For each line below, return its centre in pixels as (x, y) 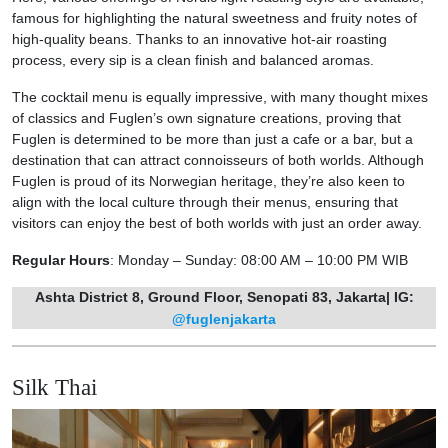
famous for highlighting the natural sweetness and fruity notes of (214, 18)
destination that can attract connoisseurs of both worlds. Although (218, 160)
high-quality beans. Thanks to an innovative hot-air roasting (199, 39)
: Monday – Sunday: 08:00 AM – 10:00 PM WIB (259, 260)
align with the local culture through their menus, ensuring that (205, 202)
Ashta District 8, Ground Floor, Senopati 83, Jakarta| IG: (224, 297)
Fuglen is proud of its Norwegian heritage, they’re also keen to (208, 181)
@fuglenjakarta (224, 318)
